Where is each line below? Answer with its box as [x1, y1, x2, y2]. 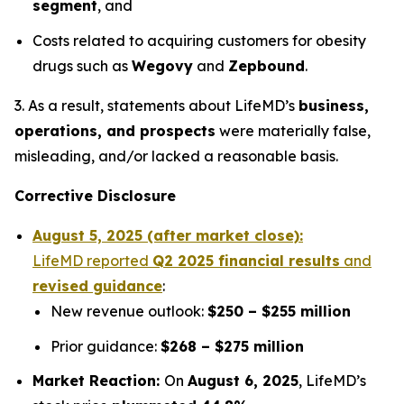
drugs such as [32, 56, 132, 75]
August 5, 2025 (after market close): [32, 225, 303, 244]
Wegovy [132, 56, 193, 75]
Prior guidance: [50, 336, 161, 355]
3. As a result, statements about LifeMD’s [14, 96, 298, 115]
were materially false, [216, 121, 371, 140]
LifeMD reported [32, 251, 152, 270]
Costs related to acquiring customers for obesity [32, 31, 366, 50]
